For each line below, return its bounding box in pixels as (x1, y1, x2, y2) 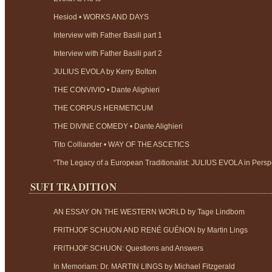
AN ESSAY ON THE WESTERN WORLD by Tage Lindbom (53, 207, 245, 216)
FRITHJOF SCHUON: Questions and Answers (53, 243, 203, 253)
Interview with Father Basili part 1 (53, 30, 162, 39)
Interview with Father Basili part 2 (53, 49, 162, 58)
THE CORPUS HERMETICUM (53, 103, 153, 112)
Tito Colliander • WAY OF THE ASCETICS (53, 140, 189, 149)
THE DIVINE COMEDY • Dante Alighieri (53, 121, 183, 131)
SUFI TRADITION (30, 179, 117, 195)
